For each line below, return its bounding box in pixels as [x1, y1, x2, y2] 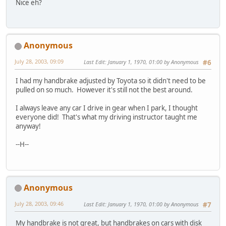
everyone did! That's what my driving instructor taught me [16, 112, 197, 122]
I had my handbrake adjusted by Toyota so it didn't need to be [16, 76, 206, 86]
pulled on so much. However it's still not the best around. [16, 85, 193, 95]
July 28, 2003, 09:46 [15, 199, 64, 207]
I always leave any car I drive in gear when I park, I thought [16, 103, 198, 113]
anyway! [16, 122, 41, 131]
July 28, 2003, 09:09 [15, 58, 64, 66]
